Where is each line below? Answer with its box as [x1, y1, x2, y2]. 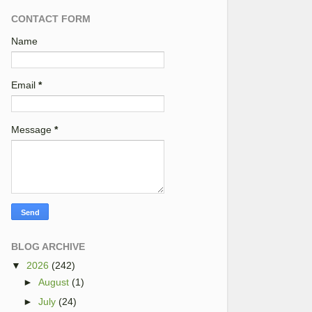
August [38, 276, 70, 288]
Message [11, 123, 54, 135]
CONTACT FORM [11, 13, 91, 24]
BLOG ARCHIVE [11, 241, 85, 253]
